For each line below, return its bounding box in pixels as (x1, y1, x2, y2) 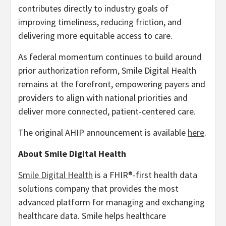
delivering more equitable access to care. (18, 30, 173, 42)
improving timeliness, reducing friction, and (18, 16, 182, 28)
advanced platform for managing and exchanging (18, 196, 205, 208)
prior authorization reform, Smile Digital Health (18, 65, 196, 77)
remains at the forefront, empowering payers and (18, 78, 205, 90)
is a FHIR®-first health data (93, 169, 197, 181)
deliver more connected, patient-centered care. (18, 105, 196, 118)
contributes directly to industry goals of (18, 3, 168, 15)
